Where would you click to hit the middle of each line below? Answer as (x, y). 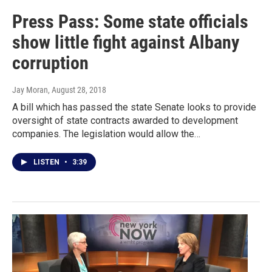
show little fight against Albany (126, 42)
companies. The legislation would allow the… (106, 134)
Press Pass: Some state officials (130, 22)
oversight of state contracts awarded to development (125, 121)
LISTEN (47, 162)
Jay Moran (30, 90)
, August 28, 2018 (77, 90)
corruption (50, 63)
